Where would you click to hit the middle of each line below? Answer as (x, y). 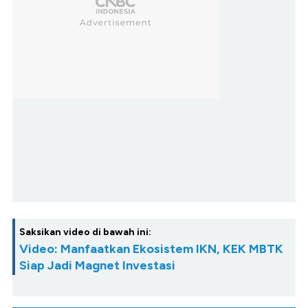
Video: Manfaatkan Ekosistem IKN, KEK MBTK (151, 249)
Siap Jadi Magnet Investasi (97, 266)
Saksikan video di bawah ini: (85, 232)
